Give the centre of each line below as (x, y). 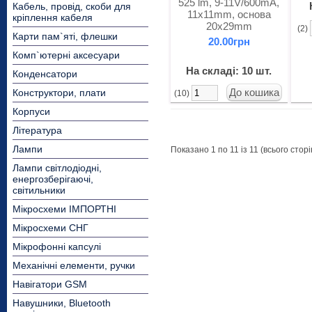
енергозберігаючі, (53, 179)
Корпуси (31, 111)
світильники (39, 190)
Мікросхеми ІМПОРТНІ (64, 209)
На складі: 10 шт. (229, 70)
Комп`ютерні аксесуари (66, 55)
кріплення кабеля (53, 17)
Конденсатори (45, 74)
